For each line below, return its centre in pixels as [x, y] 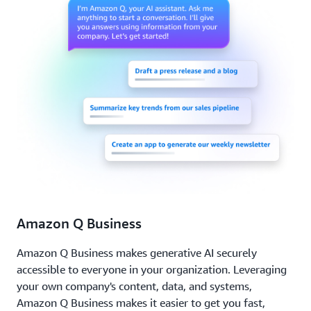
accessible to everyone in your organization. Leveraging [152, 270]
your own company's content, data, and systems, [134, 286]
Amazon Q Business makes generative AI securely [137, 253]
